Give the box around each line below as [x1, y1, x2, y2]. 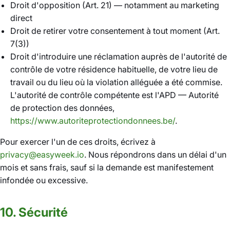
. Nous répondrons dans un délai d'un [84, 149, 226, 160]
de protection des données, [10, 103, 114, 113]
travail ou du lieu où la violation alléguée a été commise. [10, 77, 222, 87]
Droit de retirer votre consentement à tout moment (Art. [10, 26, 220, 36]
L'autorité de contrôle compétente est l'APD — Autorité [10, 90, 219, 100]
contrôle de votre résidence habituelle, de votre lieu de [10, 64, 218, 74]
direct [10, 13, 32, 23]
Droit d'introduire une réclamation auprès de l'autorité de [10, 51, 227, 62]
